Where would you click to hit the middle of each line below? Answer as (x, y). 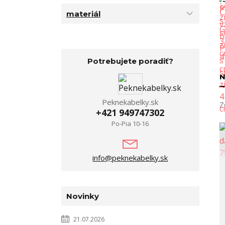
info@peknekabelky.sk (130, 158)
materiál (83, 14)
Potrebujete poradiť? (130, 61)
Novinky (83, 196)
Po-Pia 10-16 (130, 124)
